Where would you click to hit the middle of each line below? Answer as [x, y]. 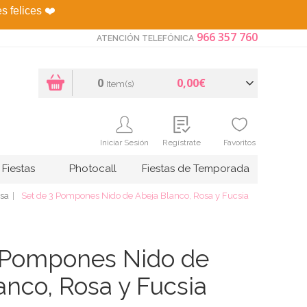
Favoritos [239, 142]
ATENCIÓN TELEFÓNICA [145, 38]
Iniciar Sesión [124, 142]
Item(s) [120, 84]
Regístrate [182, 142]
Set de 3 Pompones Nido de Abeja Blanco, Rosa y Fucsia [135, 195]
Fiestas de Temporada [196, 168]
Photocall [93, 168]
